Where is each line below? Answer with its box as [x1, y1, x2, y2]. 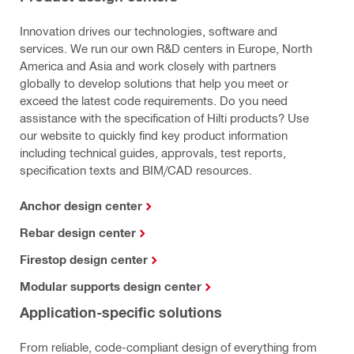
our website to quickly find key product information [20, 128, 288, 143]
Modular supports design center [20, 279, 201, 294]
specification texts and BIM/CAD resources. [20, 163, 252, 178]
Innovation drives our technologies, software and [20, 24, 277, 39]
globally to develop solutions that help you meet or [20, 76, 288, 91]
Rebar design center [20, 225, 136, 240]
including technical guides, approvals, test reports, [20, 145, 286, 160]
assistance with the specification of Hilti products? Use [20, 111, 309, 126]
